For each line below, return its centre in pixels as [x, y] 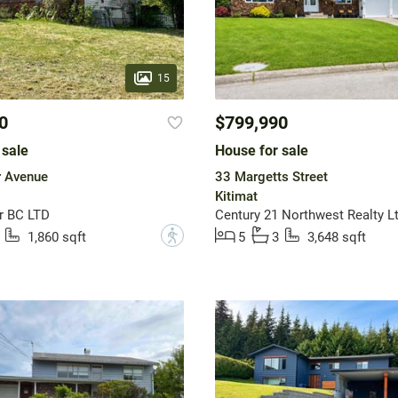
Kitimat [236, 197]
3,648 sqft [336, 238]
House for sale [261, 151]
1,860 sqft [56, 238]
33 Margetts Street [271, 177]
